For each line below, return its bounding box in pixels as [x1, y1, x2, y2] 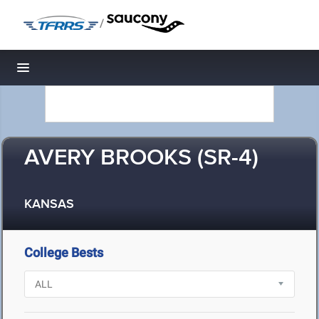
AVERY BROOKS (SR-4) [24, 144, 258, 173]
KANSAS [24, 197, 74, 213]
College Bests [24, 245, 103, 260]
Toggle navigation [23, 64, 120, 79]
